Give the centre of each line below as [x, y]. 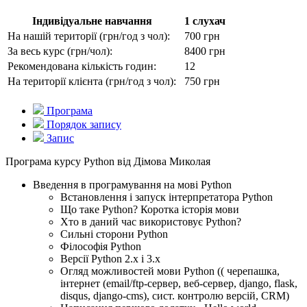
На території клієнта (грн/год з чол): [92, 82]
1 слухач [205, 21]
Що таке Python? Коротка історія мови [150, 210]
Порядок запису [83, 125]
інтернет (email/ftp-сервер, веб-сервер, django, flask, [179, 284]
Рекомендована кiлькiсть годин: [82, 66]
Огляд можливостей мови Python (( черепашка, [170, 271]
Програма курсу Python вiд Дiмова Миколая [108, 162]
